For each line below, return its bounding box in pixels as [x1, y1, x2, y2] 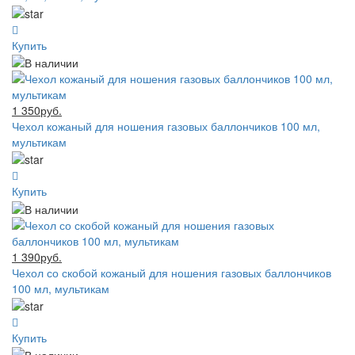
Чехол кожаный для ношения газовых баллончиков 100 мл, [12, 117, 320, 134]
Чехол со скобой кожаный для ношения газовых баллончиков [12, 264, 331, 281]
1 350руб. [12, 101, 62, 118]
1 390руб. [12, 248, 62, 265]
